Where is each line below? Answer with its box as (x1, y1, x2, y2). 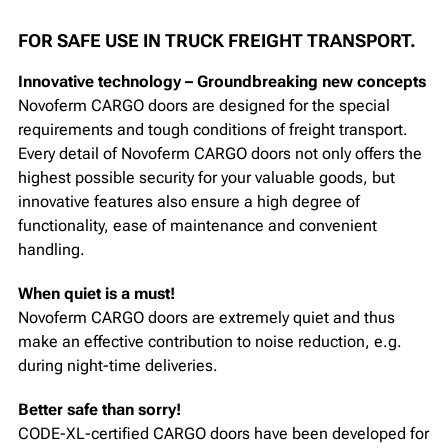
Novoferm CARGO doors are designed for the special (18, 95, 390, 115)
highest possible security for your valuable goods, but (18, 167, 395, 187)
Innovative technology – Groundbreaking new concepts (18, 71, 426, 91)
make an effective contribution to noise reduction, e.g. (18, 331, 402, 351)
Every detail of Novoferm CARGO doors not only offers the (18, 143, 422, 163)
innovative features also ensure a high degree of (18, 191, 360, 211)
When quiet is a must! (18, 283, 175, 303)
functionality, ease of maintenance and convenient (18, 215, 377, 235)
